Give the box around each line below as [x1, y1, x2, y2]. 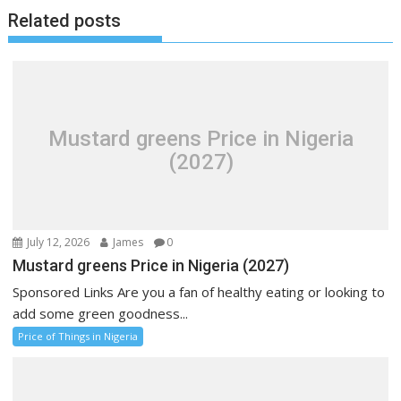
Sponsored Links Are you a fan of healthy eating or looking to [13, 283, 386, 301]
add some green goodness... [13, 304, 189, 322]
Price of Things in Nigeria [18, 329, 139, 343]
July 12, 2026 [24, 235, 90, 250]
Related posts [8, 10, 122, 31]
